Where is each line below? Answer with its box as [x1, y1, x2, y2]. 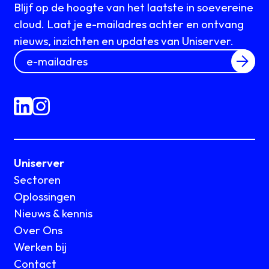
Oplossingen [14, 189, 76, 204]
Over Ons [14, 222, 63, 237]
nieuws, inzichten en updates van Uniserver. [14, 34, 234, 49]
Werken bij [14, 239, 67, 254]
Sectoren [14, 172, 61, 187]
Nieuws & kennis [14, 205, 93, 220]
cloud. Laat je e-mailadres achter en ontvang [14, 17, 244, 32]
